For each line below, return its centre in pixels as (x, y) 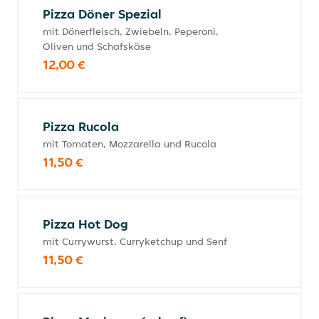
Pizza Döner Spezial (102, 14)
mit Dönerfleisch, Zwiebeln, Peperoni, (131, 31)
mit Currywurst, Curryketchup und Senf (135, 241)
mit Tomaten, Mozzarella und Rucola (130, 144)
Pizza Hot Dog (85, 224)
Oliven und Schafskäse (97, 46)
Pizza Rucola (81, 126)
